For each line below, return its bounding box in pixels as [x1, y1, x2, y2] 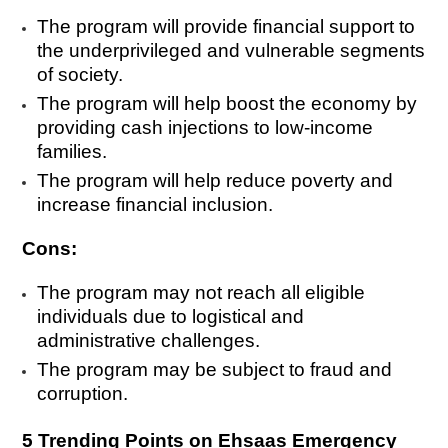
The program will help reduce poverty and [37, 170, 394, 192]
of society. [37, 64, 124, 86]
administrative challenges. [37, 330, 261, 352]
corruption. [37, 383, 129, 405]
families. [37, 141, 108, 163]
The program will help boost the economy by [37, 93, 418, 115]
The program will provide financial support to [37, 16, 416, 38]
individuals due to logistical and [37, 306, 305, 328]
